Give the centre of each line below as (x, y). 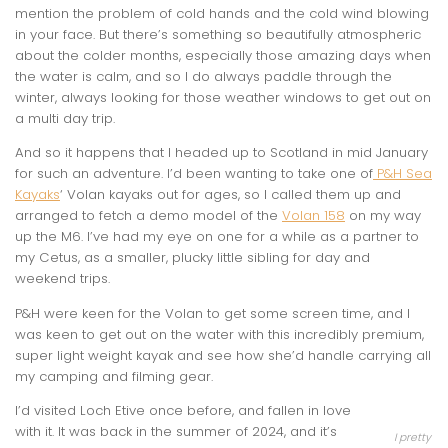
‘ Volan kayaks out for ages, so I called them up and (230, 195)
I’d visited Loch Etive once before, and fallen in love (183, 410)
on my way (383, 216)
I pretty (412, 438)
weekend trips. (62, 279)
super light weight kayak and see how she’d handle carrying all (223, 355)
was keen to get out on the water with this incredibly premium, (219, 334)
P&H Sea (402, 174)
